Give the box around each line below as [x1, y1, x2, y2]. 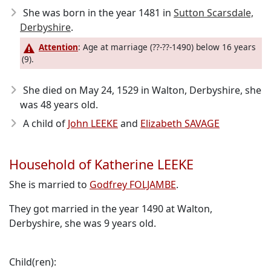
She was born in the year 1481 [23, 6, 160, 19]
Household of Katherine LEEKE [9, 155, 194, 174]
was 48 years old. [20, 98, 98, 112]
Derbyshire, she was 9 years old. [9, 217, 156, 230]
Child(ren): [9, 255, 56, 269]
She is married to [9, 178, 90, 192]
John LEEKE [68, 117, 118, 131]
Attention [39, 41, 78, 53]
